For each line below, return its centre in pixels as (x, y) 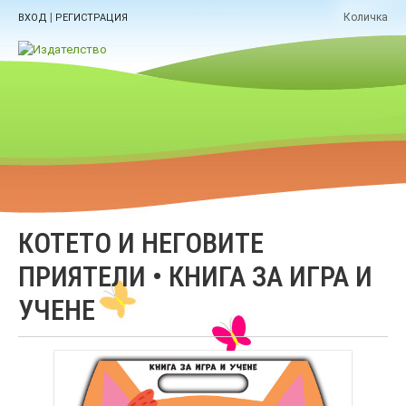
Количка (366, 18)
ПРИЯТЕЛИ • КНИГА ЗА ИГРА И (195, 277)
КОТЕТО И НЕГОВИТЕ (141, 243)
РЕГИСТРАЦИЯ (92, 18)
